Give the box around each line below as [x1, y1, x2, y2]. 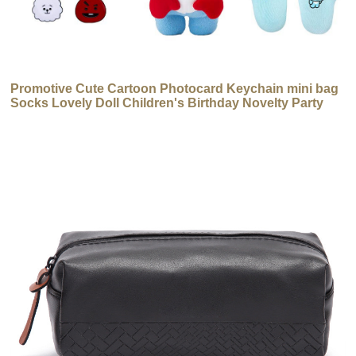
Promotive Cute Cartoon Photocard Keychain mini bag [10, 81, 339, 95]
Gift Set [10, 110, 55, 124]
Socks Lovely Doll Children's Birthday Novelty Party [10, 95, 324, 110]
